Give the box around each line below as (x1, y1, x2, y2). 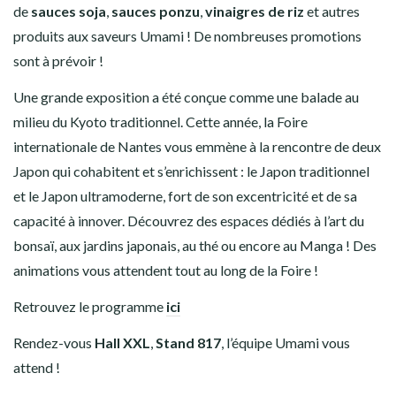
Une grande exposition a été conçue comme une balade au (13, 88, 359, 105)
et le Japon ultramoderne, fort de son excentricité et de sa (13, 187, 357, 204)
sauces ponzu (111, 3, 200, 19)
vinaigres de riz (205, 3, 307, 19)
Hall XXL (95, 334, 150, 351)
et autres (307, 3, 360, 19)
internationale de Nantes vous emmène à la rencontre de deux (13, 138, 381, 155)
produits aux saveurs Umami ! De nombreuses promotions (13, 27, 362, 44)
